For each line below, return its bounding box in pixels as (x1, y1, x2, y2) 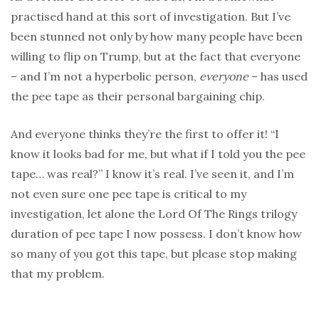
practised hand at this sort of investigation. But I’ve (11, 9, 291, 24)
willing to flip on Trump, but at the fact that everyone (11, 49, 300, 64)
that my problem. (11, 266, 105, 281)
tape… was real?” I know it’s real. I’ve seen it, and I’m (11, 167, 294, 182)
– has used (249, 69, 308, 84)
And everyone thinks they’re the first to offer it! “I (11, 127, 279, 142)
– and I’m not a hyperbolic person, (11, 69, 199, 84)
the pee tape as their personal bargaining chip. (11, 89, 265, 104)
